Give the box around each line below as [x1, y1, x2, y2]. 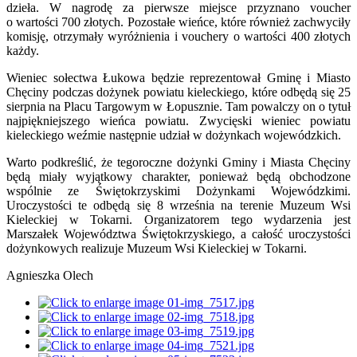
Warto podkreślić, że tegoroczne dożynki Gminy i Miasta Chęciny [6, 155, 351, 170]
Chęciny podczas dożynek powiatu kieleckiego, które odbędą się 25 [6, 85, 351, 100]
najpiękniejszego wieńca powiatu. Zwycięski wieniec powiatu [6, 114, 351, 128]
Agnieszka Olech [6, 269, 93, 283]
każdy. [6, 44, 39, 58]
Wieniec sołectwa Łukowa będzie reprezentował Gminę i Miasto [6, 71, 351, 85]
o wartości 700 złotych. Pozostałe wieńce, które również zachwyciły [6, 15, 351, 29]
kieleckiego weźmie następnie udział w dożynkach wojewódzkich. [6, 128, 341, 143]
